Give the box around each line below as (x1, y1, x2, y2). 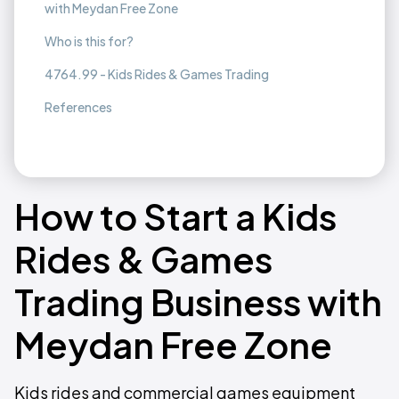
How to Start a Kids (14, 193, 337, 239)
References (45, 99, 112, 115)
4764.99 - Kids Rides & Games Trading (45, 66, 269, 82)
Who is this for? (45, 33, 134, 49)
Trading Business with (14, 279, 382, 324)
